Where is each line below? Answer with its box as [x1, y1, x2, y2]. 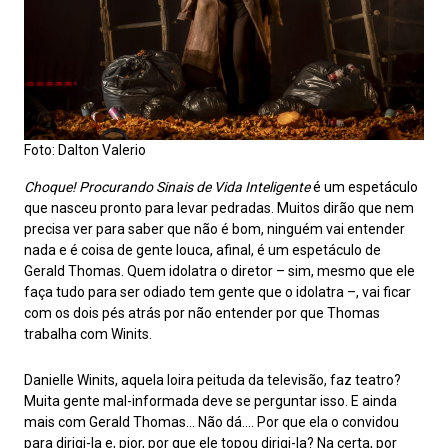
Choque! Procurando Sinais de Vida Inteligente [24, 178, 310, 195]
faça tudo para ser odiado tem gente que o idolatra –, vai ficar [24, 283, 411, 300]
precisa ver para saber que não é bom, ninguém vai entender [24, 220, 405, 237]
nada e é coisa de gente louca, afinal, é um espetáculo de [24, 241, 381, 258]
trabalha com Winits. [24, 325, 152, 342]
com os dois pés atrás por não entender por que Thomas [24, 304, 380, 321]
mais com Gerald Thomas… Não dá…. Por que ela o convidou [24, 413, 399, 430]
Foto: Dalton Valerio [24, 141, 146, 158]
